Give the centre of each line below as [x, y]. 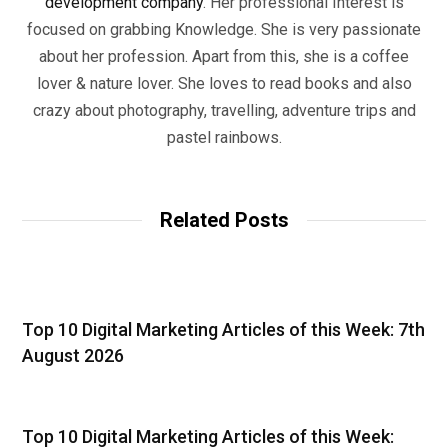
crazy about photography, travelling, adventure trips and [224, 110]
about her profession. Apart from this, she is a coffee [224, 56]
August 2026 [73, 355]
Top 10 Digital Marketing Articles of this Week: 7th [223, 329]
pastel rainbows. [224, 137]
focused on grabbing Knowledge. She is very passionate [224, 29]
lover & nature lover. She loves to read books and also [224, 83]
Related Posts [224, 219]
